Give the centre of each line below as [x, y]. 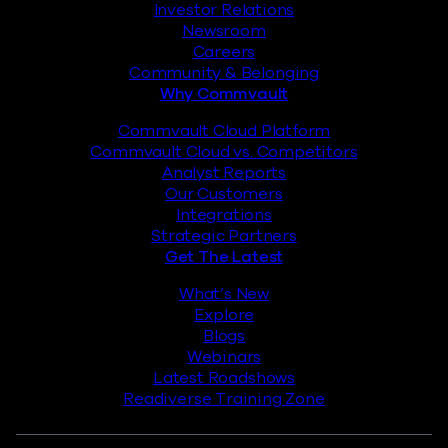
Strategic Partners [224, 235]
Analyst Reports [224, 172]
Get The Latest [224, 256]
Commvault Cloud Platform [224, 130]
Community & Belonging [223, 72]
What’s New [224, 293]
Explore [224, 314]
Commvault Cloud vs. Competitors [224, 151]
